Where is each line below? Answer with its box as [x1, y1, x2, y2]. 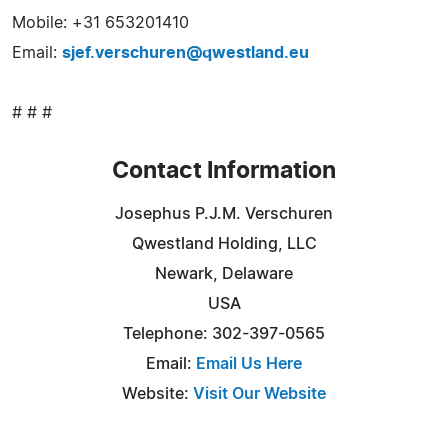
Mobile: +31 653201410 [12, 14, 189, 31]
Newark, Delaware [155, 265, 293, 282]
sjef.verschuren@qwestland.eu [62, 44, 309, 61]
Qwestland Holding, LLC [131, 235, 317, 252]
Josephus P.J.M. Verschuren [115, 205, 333, 222]
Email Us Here [196, 355, 302, 372]
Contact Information [112, 159, 336, 183]
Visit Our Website [193, 385, 326, 402]
